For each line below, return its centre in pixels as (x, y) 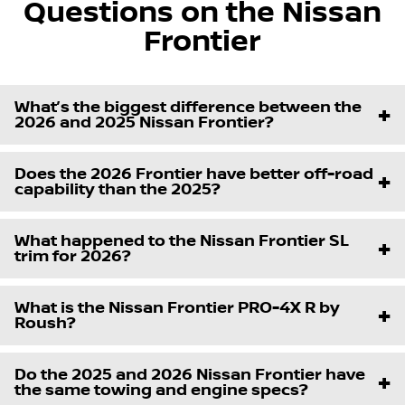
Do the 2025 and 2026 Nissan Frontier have (190, 374)
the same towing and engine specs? (161, 390)
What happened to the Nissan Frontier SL (182, 240)
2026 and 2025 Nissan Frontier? (144, 122)
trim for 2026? (73, 256)
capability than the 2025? (118, 189)
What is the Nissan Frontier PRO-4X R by (177, 307)
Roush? (45, 323)
